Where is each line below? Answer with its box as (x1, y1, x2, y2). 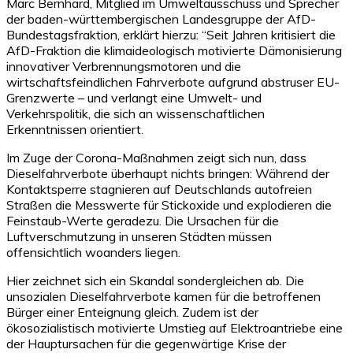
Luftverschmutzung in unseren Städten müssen (6, 228, 272, 244)
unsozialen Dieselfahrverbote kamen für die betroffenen (6, 288, 321, 304)
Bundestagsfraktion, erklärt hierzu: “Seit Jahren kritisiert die (6, 26, 336, 43)
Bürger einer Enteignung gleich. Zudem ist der (6, 303, 258, 320)
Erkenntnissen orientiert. (6, 121, 143, 137)
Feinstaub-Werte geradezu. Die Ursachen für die (6, 212, 279, 229)
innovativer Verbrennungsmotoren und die (6, 58, 241, 74)
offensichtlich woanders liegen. (6, 243, 180, 260)
